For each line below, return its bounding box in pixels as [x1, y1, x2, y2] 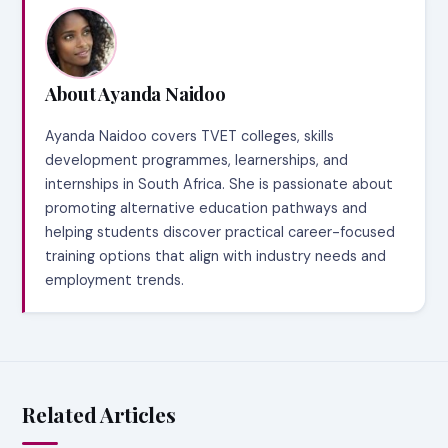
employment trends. [45, 271, 185, 290]
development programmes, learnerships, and [45, 151, 349, 170]
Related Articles [22, 400, 176, 429]
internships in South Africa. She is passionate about [45, 175, 394, 194]
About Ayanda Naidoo [45, 81, 226, 107]
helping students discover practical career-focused [45, 223, 396, 242]
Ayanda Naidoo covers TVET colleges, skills [45, 127, 335, 146]
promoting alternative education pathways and [45, 199, 368, 218]
